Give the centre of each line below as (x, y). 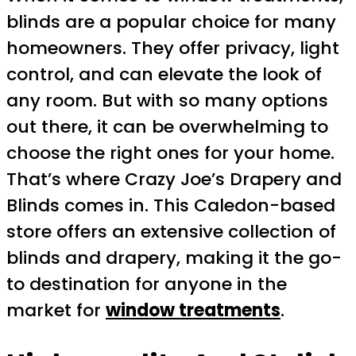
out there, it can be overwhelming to (167, 127)
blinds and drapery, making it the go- (174, 258)
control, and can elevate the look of (164, 74)
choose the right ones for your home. (170, 153)
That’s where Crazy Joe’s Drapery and (174, 179)
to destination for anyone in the (147, 284)
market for (56, 310)
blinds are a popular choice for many (171, 22)
